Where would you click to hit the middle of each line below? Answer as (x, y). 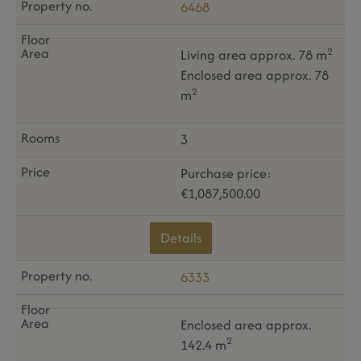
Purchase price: (226, 173)
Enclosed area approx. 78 (255, 75)
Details (180, 237)
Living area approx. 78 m (254, 55)
